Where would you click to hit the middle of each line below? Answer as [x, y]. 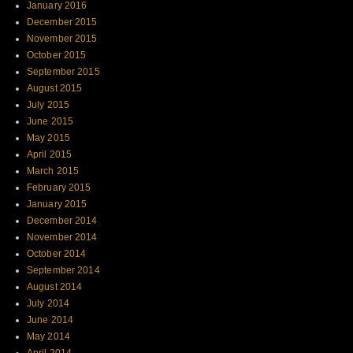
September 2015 [63, 72]
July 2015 [48, 105]
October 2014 [57, 254]
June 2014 [50, 320]
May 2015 [48, 138]
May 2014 [48, 337]
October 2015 [57, 56]
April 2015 [50, 155]
